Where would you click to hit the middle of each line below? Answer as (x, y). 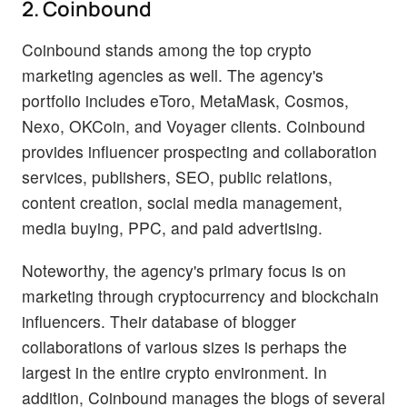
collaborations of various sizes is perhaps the (184, 347)
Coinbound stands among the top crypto (167, 50)
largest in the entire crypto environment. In (174, 372)
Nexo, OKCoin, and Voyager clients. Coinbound (194, 126)
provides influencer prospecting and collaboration (199, 152)
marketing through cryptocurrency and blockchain (200, 296)
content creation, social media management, (182, 203)
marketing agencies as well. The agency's (173, 75)
